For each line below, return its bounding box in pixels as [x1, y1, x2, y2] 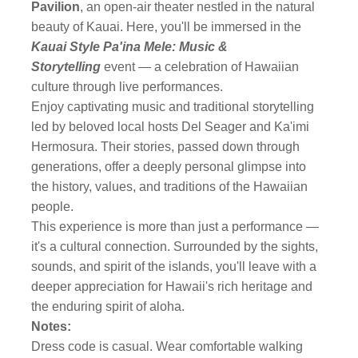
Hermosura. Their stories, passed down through [31, 140, 300, 153]
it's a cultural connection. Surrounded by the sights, [31, 240, 319, 253]
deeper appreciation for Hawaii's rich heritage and [31, 280, 313, 293]
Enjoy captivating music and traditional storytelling [31, 100, 315, 113]
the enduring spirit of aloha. [31, 300, 185, 313]
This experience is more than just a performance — [31, 220, 320, 233]
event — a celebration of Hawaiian [104, 60, 300, 74]
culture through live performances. [31, 80, 224, 93]
